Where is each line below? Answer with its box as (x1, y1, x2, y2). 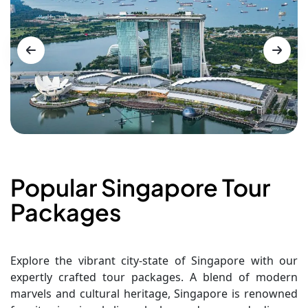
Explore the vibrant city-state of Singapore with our (10, 252, 298, 268)
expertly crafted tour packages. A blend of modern (10, 269, 298, 285)
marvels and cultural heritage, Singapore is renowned (10, 285, 298, 301)
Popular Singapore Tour (10, 172, 270, 202)
